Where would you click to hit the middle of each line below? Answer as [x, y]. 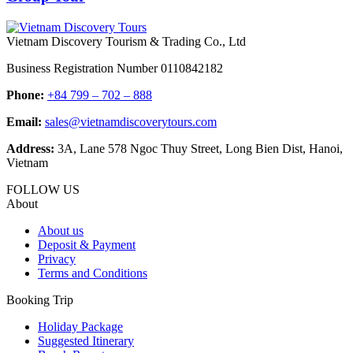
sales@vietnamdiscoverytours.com [131, 121]
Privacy [57, 258]
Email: [24, 121]
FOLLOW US [43, 189]
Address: [30, 148]
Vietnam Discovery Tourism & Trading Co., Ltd [126, 41]
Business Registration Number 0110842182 [115, 68]
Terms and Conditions [93, 273]
